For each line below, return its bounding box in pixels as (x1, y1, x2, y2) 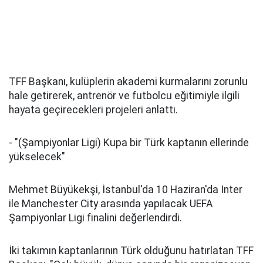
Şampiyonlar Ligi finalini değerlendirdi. (9, 212, 182, 224)
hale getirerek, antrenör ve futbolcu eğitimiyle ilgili (9, 90, 240, 102)
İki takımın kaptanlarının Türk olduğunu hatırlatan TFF (9, 245, 254, 257)
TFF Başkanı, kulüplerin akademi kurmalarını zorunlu (9, 76, 248, 87)
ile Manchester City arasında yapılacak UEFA (9, 198, 213, 210)
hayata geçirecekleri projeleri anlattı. (9, 104, 178, 116)
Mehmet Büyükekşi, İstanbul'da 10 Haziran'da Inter (9, 184, 242, 195)
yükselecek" (9, 151, 65, 163)
